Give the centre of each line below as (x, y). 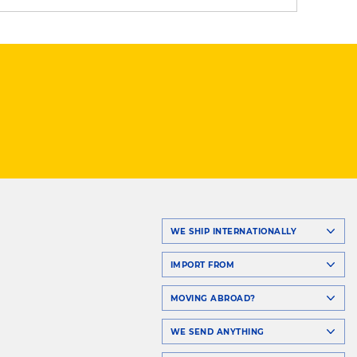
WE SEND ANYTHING (217, 331)
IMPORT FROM (202, 265)
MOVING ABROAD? (213, 298)
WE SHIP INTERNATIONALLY (233, 231)
